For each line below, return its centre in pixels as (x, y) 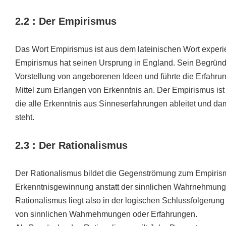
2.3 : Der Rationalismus (71, 145)
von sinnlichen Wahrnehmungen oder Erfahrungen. (106, 214)
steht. (25, 117)
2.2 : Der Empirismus (66, 21)
